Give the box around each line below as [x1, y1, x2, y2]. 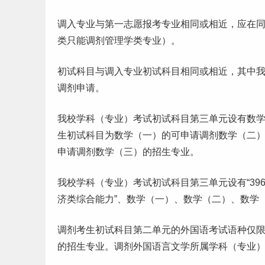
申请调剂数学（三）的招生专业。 [57, 147, 199, 157]
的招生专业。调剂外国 [57, 241, 152, 251]
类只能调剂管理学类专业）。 [57, 35, 180, 46]
